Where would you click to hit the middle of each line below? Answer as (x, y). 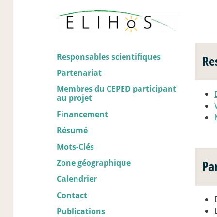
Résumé (72, 131)
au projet (74, 98)
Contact (72, 195)
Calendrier (77, 179)
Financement (82, 114)
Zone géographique (94, 163)
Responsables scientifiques (109, 56)
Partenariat (79, 73)
